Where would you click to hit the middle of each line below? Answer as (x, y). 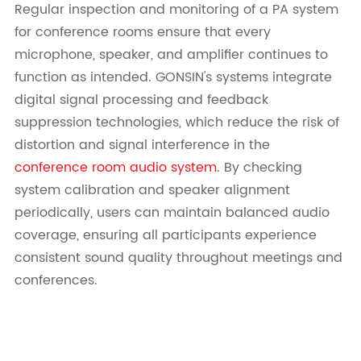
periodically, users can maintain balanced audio (172, 212)
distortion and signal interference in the (142, 145)
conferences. (56, 280)
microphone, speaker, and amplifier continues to (171, 54)
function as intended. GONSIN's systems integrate (173, 77)
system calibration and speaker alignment (152, 190)
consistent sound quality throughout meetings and (178, 257)
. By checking (259, 167)
